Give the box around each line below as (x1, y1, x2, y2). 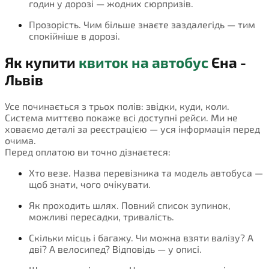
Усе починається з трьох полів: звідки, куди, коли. (5, 100, 229, 112)
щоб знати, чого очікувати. (29, 178, 151, 190)
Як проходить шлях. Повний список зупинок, (29, 199, 231, 211)
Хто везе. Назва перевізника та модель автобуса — (29, 166, 263, 178)
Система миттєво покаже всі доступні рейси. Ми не (5, 111, 238, 123)
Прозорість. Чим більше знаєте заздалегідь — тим (29, 18, 255, 30)
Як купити (5, 53, 79, 71)
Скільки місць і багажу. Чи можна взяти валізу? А (29, 231, 253, 243)
